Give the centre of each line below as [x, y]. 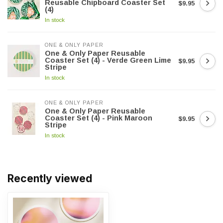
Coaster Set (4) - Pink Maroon [99, 118]
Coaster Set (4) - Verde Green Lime [108, 60]
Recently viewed [50, 178]
